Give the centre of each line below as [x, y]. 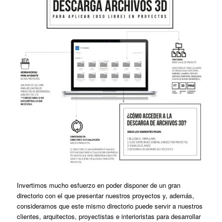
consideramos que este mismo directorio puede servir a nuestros [110, 206]
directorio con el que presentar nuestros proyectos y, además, [105, 196]
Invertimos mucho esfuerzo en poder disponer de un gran [98, 185]
